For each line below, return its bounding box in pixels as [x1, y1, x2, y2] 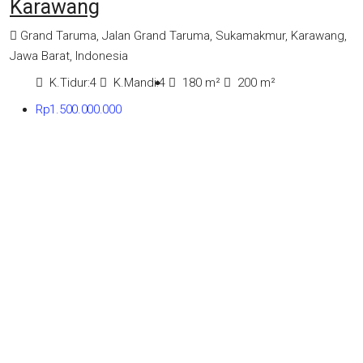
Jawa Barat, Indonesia [10, 49, 128, 64]
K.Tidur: [49, 75, 90, 91]
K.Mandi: [113, 75, 159, 91]
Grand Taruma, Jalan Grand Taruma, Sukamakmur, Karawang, [20, 28, 347, 44]
